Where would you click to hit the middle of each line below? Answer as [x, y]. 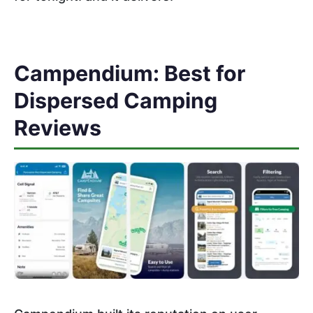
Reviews [58, 128]
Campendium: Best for [130, 73]
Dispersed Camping [116, 100]
